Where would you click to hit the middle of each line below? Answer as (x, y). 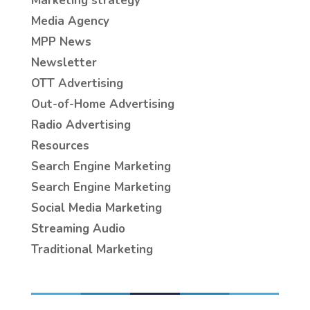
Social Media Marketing (96, 208)
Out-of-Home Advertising (102, 104)
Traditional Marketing (92, 250)
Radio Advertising (81, 125)
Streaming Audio (78, 229)
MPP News (61, 42)
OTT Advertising (77, 84)
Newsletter (64, 63)
